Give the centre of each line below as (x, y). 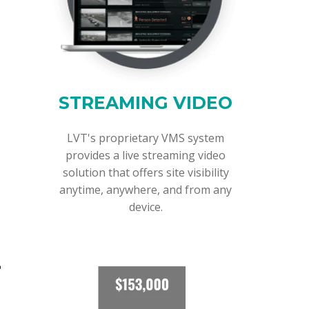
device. (146, 207)
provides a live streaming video (146, 155)
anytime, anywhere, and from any (146, 189)
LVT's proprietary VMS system (146, 138)
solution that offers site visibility (146, 172)
